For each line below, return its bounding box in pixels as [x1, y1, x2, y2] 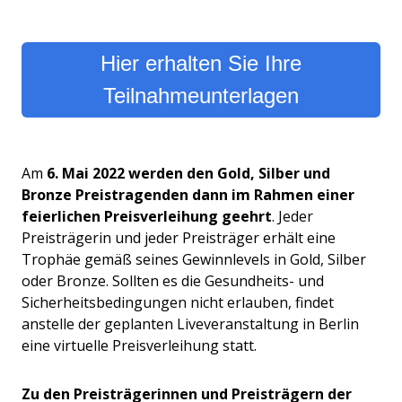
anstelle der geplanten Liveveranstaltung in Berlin [22, 313, 359, 334]
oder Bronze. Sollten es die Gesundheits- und [22, 270, 324, 291]
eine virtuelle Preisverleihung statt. [22, 335, 257, 355]
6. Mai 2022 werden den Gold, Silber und [47, 162, 330, 183]
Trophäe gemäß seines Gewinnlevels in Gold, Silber [22, 249, 366, 269]
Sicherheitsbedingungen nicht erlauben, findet [22, 292, 334, 312]
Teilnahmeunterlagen [103, 83, 299, 108]
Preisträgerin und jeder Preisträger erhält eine [22, 227, 336, 248]
